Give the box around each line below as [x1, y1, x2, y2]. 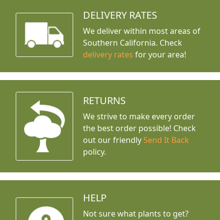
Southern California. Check [83, 37, 183, 49]
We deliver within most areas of [83, 26, 201, 37]
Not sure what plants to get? [83, 208, 189, 219]
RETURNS [83, 93, 126, 107]
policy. [83, 146, 107, 157]
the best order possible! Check [83, 122, 196, 134]
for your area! [133, 49, 187, 60]
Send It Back [143, 134, 190, 145]
